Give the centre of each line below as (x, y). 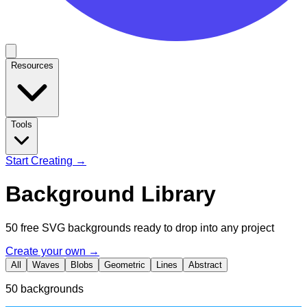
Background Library (111, 194)
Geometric (125, 265)
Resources (32, 65)
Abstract (205, 265)
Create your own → (52, 251)
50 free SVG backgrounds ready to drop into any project (140, 228)
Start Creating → (46, 161)
